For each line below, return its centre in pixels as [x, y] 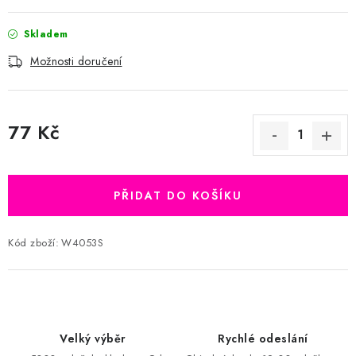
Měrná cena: [38, 151]
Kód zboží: [33, 242]
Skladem [46, 34]
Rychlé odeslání [263, 338]
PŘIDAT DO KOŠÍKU [178, 195]
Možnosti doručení [76, 61]
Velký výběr [93, 338]
